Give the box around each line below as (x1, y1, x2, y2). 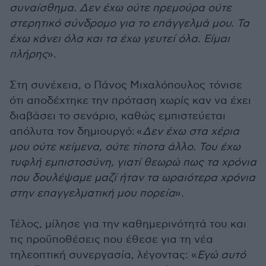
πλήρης (9, 48, 47, 61)
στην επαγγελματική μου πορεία (9, 187, 175, 199)
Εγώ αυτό (197, 249, 246, 261)
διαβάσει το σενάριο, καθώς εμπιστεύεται (9, 110, 226, 122)
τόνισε (207, 79, 242, 91)
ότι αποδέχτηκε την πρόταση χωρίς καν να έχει (9, 94, 251, 107)
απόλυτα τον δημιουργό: (9, 125, 137, 138)
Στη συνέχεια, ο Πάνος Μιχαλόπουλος (9, 79, 207, 91)
